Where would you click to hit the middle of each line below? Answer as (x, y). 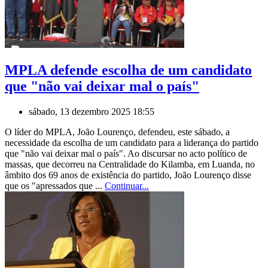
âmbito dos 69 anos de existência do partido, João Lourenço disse (128, 175)
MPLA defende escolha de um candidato (128, 70)
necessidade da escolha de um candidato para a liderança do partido (132, 143)
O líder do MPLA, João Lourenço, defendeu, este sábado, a (117, 132)
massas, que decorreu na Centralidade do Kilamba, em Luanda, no (130, 165)
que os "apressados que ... (55, 186)
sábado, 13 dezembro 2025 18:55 (92, 112)
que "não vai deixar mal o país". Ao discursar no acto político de (126, 154)
